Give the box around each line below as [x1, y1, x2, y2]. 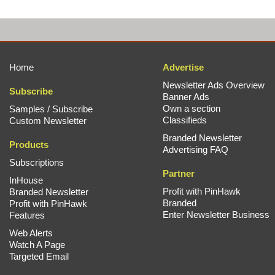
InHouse [9, 175, 43, 185]
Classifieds [163, 115, 207, 125]
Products [9, 139, 48, 150]
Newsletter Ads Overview [163, 80, 265, 90]
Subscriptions [9, 157, 64, 168]
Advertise [163, 62, 204, 72]
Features [9, 210, 45, 220]
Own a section [163, 103, 220, 114]
